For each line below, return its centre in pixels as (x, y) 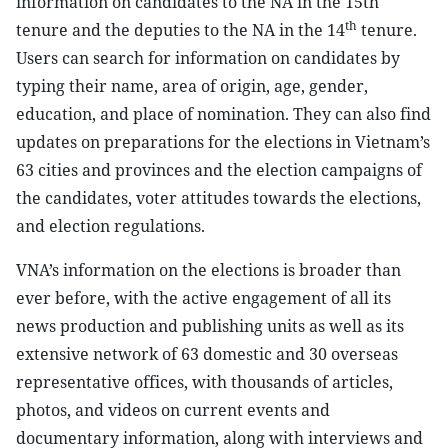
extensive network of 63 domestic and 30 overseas (207, 354)
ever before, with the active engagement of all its (203, 298)
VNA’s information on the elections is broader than (208, 270)
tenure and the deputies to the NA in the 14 (180, 30)
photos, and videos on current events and (173, 410)
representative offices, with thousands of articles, (204, 382)
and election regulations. (110, 226)
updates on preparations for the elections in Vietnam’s (223, 142)
